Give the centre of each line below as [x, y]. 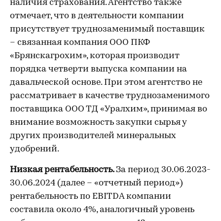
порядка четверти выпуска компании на [98, 69]
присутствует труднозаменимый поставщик [107, 29]
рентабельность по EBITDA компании [91, 197]
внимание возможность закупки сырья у [98, 123]
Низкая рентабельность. [63, 170]
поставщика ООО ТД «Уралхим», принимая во [109, 109]
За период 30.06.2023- [163, 170]
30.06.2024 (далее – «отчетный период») [96, 183]
